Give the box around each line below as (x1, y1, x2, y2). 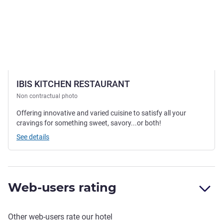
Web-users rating (8, 180, 116, 195)
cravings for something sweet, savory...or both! (16, 119, 161, 127)
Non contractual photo (16, 93, 78, 100)
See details (16, 133, 49, 141)
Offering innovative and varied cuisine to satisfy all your (16, 109, 186, 117)
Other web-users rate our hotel (8, 212, 112, 222)
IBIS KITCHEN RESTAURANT (16, 79, 130, 90)
